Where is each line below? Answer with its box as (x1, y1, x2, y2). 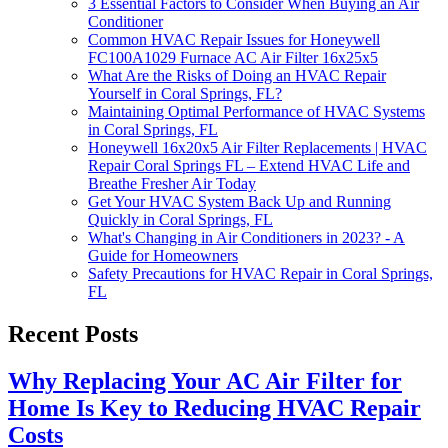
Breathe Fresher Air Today (88, 175, 256, 193)
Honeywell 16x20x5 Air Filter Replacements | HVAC (88, 139, 427, 157)
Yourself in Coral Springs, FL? (88, 85, 282, 103)
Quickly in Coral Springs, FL (88, 211, 273, 229)
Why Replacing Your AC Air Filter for (8, 368, 402, 395)
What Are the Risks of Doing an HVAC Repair (88, 67, 386, 85)
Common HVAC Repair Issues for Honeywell (88, 31, 380, 49)
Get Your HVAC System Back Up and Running (88, 193, 391, 211)
